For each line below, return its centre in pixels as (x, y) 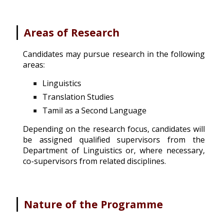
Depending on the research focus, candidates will (114, 129)
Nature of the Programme (94, 204)
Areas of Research (72, 32)
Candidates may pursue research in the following (114, 54)
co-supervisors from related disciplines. (95, 161)
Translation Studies (78, 97)
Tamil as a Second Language (95, 110)
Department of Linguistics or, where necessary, (114, 150)
